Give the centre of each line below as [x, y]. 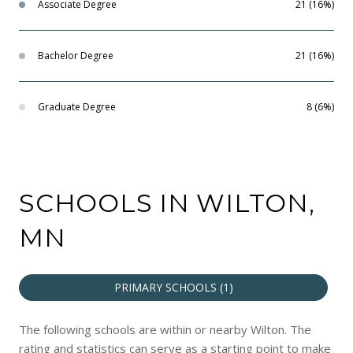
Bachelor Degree [76, 55]
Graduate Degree [77, 106]
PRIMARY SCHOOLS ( [168, 287]
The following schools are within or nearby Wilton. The [165, 329]
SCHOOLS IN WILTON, [167, 203]
